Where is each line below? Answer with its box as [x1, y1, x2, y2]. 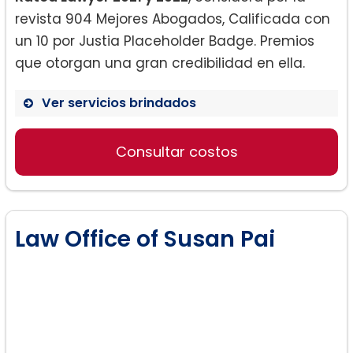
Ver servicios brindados [42, 93, 196, 112]
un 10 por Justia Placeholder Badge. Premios [15, 31, 314, 50]
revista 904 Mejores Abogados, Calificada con [15, 9, 330, 28]
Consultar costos [115, 141, 238, 162]
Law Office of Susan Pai [15, 223, 275, 255]
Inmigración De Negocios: [61, 141, 248, 162]
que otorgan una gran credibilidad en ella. [15, 53, 305, 72]
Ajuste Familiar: [61, 251, 178, 272]
